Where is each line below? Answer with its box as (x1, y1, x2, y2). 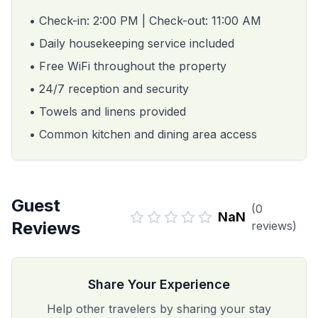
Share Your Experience (88, 277, 230, 292)
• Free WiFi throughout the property (29, 59, 226, 73)
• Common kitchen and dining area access (29, 127, 257, 141)
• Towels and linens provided (29, 104, 186, 119)
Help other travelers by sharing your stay (47, 302, 271, 316)
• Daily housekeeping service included (29, 36, 234, 50)
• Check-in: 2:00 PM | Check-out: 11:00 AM (29, 13, 261, 28)
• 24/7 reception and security (29, 82, 189, 96)
